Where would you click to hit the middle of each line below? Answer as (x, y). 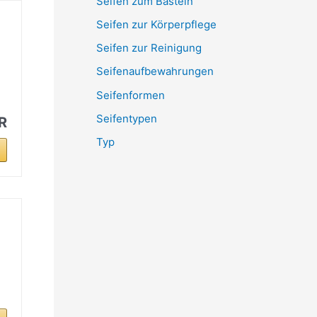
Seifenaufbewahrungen (155, 71)
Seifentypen (127, 118)
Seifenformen (131, 95)
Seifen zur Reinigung (149, 48)
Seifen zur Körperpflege (156, 24)
